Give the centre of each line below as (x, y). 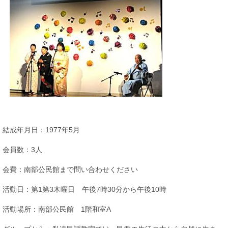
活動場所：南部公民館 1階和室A (57, 209)
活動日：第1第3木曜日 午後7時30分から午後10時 (84, 189)
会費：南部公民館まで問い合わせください (70, 169)
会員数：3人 (22, 150)
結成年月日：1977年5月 (41, 130)
